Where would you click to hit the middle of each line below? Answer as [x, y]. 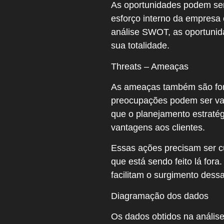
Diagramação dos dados [160, 196]
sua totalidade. [140, 46]
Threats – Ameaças [150, 66]
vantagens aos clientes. [158, 127]
